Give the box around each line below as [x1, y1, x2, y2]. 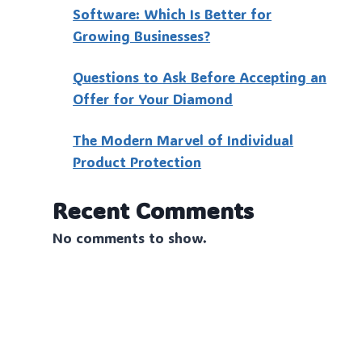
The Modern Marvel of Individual [73, 130, 294, 149]
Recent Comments [52, 196, 254, 225]
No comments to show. [52, 229, 207, 247]
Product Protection [73, 152, 202, 170]
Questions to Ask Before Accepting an [73, 67, 327, 86]
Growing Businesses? [73, 26, 211, 44]
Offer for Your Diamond [73, 89, 234, 107]
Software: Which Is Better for [73, 4, 272, 23]
